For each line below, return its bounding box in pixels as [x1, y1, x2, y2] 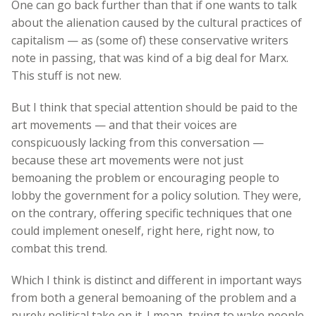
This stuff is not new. [11, 67, 121, 83]
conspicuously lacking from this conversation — [11, 134, 264, 150]
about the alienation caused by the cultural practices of [11, 14, 302, 30]
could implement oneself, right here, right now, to [11, 222, 274, 238]
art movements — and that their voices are [11, 116, 237, 133]
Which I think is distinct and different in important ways [11, 272, 302, 288]
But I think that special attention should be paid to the [11, 99, 298, 115]
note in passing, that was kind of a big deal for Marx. [11, 49, 288, 66]
